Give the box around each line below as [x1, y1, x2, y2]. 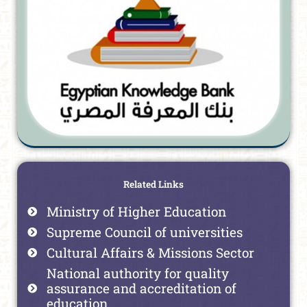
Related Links [123, 178, 184, 191]
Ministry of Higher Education [46, 203, 226, 221]
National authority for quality [46, 265, 229, 282]
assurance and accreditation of [46, 280, 236, 297]
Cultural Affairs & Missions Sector [46, 244, 254, 262]
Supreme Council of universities [46, 223, 243, 241]
